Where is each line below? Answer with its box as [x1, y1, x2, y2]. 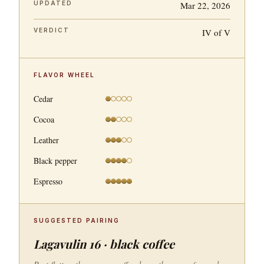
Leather [34, 134, 59, 146]
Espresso [34, 176, 62, 187]
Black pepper [34, 155, 77, 166]
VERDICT [34, 27, 70, 34]
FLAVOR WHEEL [34, 71, 95, 78]
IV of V [202, 27, 230, 38]
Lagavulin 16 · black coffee [34, 236, 174, 252]
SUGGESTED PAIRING [34, 217, 120, 224]
